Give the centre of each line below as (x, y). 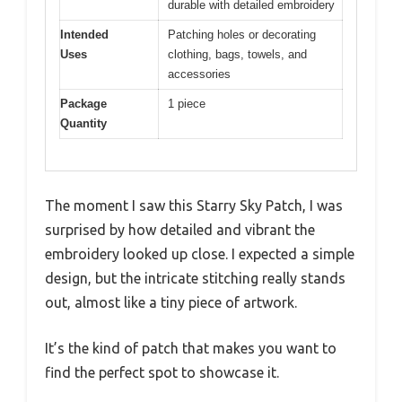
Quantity (83, 124)
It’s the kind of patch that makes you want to (191, 348)
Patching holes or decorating (242, 35)
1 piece (187, 104)
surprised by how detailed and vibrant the (180, 229)
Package (83, 104)
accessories (199, 74)
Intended (84, 35)
